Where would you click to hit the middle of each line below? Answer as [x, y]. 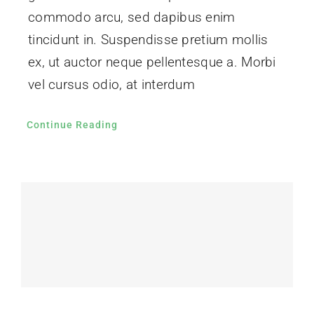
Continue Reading [72, 124]
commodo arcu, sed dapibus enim [131, 17]
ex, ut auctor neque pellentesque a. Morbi [152, 62]
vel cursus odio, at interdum [111, 84]
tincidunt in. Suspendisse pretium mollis [148, 39]
